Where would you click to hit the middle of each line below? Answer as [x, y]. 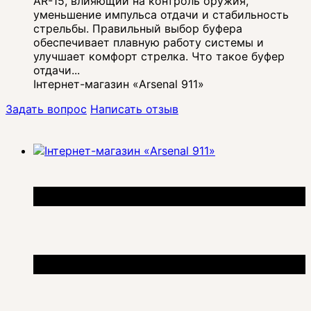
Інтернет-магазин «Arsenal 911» [119, 84]
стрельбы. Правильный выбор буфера [138, 28]
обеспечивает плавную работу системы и [149, 42]
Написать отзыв [134, 109]
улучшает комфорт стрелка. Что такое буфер [159, 56]
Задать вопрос [46, 109]
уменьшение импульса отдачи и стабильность [161, 14]
